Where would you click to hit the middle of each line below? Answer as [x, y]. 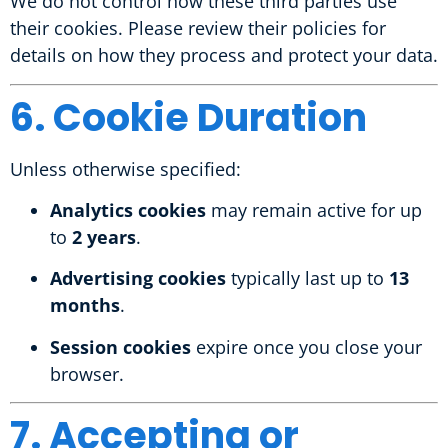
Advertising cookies [138, 278]
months [85, 305]
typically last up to [307, 278]
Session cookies [120, 346]
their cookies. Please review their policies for [198, 28]
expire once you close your [306, 346]
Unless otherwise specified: [125, 168]
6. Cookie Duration [188, 117]
